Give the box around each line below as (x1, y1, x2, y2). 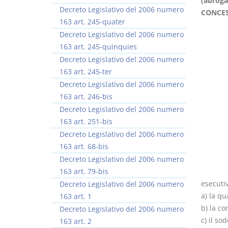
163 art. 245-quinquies (60, 42, 137, 51)
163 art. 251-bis (60, 117, 112, 126)
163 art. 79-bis (60, 166, 108, 176)
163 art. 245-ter (60, 67, 112, 76)
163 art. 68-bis (60, 141, 108, 151)
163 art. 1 (60, 191, 92, 201)
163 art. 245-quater (60, 17, 125, 26)
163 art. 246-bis (60, 92, 112, 101)
